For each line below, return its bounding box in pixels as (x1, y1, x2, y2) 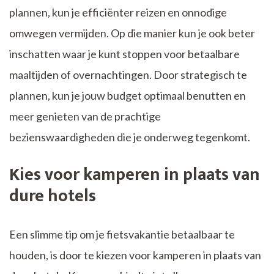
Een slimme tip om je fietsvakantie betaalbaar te (9, 228, 235, 242)
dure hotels (9, 182, 96, 211)
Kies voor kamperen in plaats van (9, 160, 260, 190)
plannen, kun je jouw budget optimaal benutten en (9, 89, 246, 103)
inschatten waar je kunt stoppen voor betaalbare (9, 47, 240, 61)
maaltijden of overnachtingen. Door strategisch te (9, 68, 247, 82)
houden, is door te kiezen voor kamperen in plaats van (9, 248, 261, 262)
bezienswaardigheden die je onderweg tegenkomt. (9, 130, 250, 144)
